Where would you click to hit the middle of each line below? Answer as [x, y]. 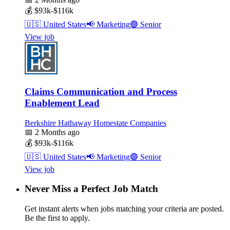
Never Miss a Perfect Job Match [91, 189]
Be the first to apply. [57, 218]
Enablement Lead [62, 103]
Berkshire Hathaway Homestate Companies [95, 123]
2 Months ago [56, 132]
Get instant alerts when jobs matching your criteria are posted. [124, 209]
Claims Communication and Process [101, 91]
